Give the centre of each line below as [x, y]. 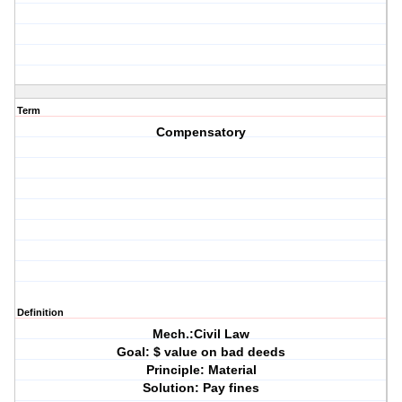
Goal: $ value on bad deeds [201, 352]
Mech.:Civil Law [201, 334]
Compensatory [201, 132]
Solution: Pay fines [201, 388]
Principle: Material [201, 370]
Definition [40, 313]
